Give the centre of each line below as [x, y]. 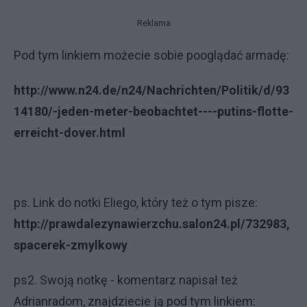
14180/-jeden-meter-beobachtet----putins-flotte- [153, 111]
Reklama [153, 23]
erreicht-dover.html [70, 133]
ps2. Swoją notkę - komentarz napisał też [126, 280]
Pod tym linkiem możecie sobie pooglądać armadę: [151, 55]
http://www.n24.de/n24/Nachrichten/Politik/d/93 [151, 90]
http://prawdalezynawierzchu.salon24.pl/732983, [152, 224]
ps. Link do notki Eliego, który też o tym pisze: [136, 202]
